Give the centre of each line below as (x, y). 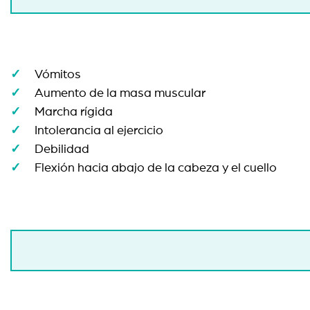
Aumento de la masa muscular (120, 93)
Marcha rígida (74, 112)
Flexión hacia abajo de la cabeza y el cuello (156, 168)
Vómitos (58, 75)
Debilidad (62, 149)
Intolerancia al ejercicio (99, 131)
